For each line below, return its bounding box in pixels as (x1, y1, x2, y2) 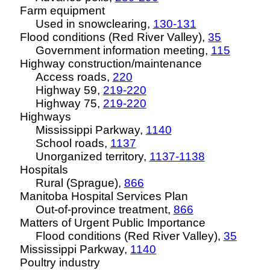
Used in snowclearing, (35, 17, 153, 30)
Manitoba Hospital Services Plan (20, 190, 189, 202)
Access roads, (35, 71, 113, 83)
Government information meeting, (35, 44, 211, 57)
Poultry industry (20, 256, 101, 269)
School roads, (35, 137, 110, 149)
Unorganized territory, (35, 150, 149, 163)
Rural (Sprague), (35, 177, 124, 189)
